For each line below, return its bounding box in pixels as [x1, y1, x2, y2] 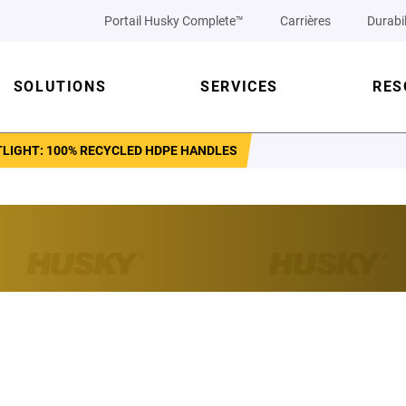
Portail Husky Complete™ [104, 14, 244, 28]
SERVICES [200, 78, 278, 95]
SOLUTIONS [13, 78, 107, 95]
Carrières [280, 14, 331, 28]
